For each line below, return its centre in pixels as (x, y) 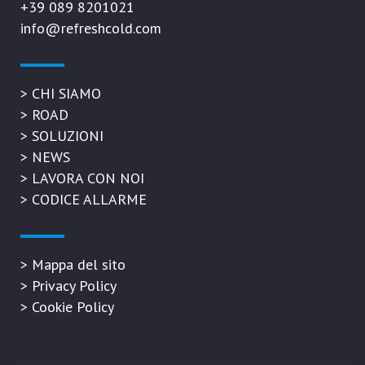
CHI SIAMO (66, 93)
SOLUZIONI (68, 136)
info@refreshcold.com (91, 28)
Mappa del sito (79, 264)
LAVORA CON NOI (88, 178)
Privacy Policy (74, 286)
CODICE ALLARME (89, 199)
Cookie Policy (73, 307)
